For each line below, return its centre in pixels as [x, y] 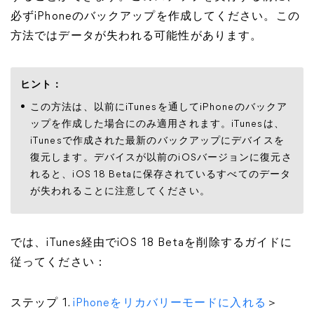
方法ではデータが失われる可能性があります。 [137, 36]
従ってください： [59, 263]
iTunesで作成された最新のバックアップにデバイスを [157, 141]
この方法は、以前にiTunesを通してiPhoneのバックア [159, 108]
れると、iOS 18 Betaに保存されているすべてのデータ [161, 175]
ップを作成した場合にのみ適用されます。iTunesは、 [157, 124]
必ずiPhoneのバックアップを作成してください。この [155, 17]
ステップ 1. [42, 303]
